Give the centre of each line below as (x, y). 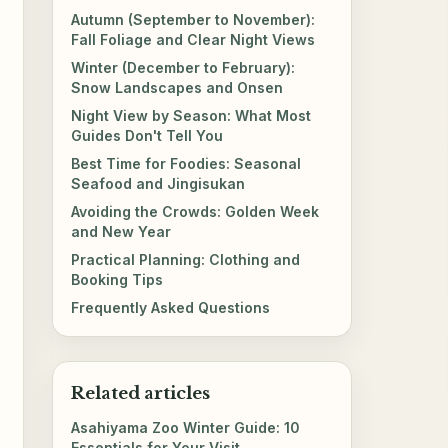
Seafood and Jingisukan (158, 183)
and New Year (121, 231)
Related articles (141, 393)
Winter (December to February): (183, 67)
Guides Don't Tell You (147, 135)
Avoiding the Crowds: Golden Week (195, 211)
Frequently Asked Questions (171, 307)
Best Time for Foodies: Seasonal (186, 163)
